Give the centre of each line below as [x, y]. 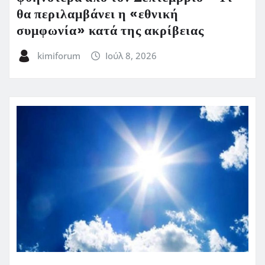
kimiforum [59, 55]
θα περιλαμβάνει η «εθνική [98, 14]
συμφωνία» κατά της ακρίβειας [110, 31]
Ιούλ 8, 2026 [131, 55]
